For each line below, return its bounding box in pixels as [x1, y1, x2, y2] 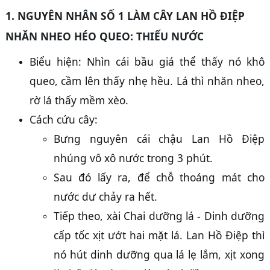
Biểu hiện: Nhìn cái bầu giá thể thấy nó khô [30, 54, 265, 69]
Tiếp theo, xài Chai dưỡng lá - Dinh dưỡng [54, 209, 265, 223]
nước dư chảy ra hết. [54, 189, 157, 204]
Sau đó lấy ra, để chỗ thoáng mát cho [54, 170, 265, 184]
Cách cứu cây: [30, 112, 98, 127]
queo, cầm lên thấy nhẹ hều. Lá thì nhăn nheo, [30, 74, 265, 88]
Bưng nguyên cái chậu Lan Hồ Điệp [54, 131, 265, 146]
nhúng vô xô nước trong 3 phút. [54, 151, 213, 165]
